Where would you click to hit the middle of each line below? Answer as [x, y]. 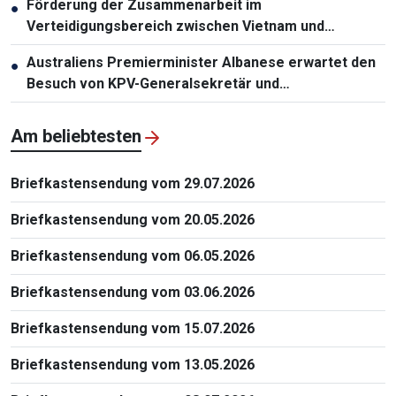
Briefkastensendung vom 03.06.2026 [133, 292]
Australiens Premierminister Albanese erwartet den [201, 62]
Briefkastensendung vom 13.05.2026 [133, 364]
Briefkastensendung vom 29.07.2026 [133, 183]
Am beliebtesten [76, 136]
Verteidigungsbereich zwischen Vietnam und [175, 26]
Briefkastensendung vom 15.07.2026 [133, 328]
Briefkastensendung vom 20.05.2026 [133, 219]
